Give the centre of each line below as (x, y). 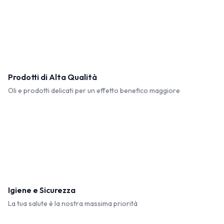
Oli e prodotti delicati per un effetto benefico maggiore (94, 90)
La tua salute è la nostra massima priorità (73, 203)
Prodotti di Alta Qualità (52, 77)
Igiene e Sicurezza (42, 190)
